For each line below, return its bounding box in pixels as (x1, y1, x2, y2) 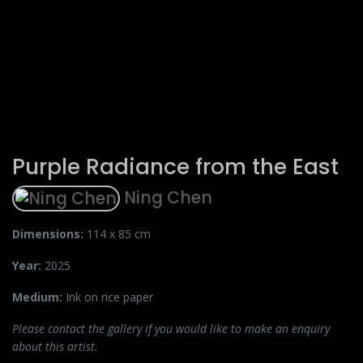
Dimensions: (12, 226, 87, 241)
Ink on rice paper (66, 289, 153, 305)
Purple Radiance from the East (12, 152, 339, 181)
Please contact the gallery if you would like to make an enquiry (12, 321, 330, 336)
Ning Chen (120, 186, 212, 209)
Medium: (12, 289, 66, 305)
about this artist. (12, 339, 98, 354)
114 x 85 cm (87, 226, 151, 241)
